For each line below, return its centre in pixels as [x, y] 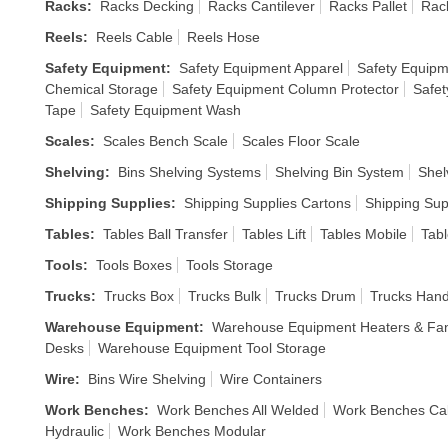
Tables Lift [274, 234]
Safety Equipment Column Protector [285, 89]
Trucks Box [139, 296]
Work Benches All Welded [238, 410]
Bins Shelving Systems [189, 172]
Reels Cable [134, 37]
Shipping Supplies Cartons [267, 203]
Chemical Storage [101, 89]
